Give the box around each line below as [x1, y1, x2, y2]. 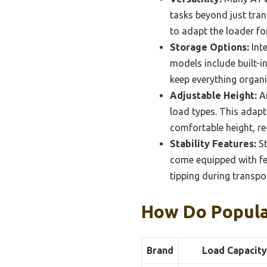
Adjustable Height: [170, 90, 257, 101]
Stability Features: [170, 138, 256, 150]
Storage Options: [170, 42, 249, 53]
